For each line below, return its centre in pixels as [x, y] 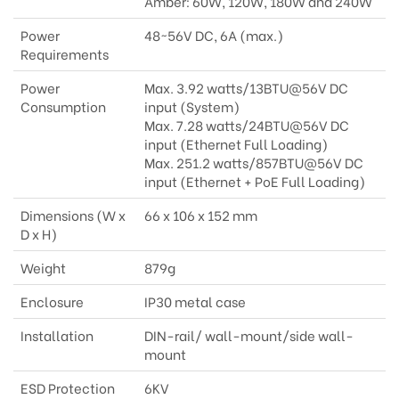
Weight [43, 268]
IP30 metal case [195, 301]
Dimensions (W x [73, 215]
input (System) [192, 106]
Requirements [65, 54]
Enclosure [52, 301]
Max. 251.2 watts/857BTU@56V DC [254, 163]
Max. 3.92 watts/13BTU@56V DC [246, 88]
